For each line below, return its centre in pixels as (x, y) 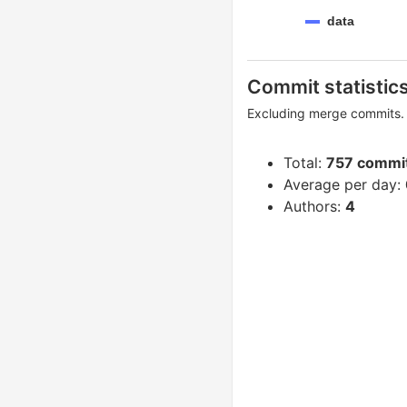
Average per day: (344, 184)
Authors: (314, 206)
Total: (305, 163)
